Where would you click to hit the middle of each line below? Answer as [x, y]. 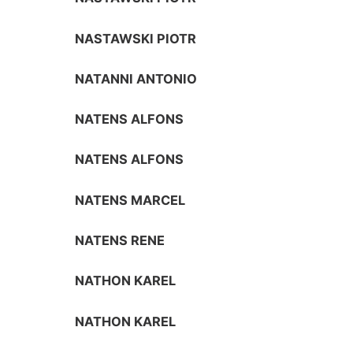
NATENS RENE [120, 241]
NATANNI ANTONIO [136, 78]
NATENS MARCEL [130, 200]
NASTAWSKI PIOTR [136, 38]
